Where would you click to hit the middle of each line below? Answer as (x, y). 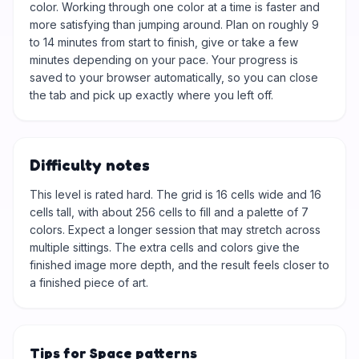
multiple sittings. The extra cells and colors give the (165, 247)
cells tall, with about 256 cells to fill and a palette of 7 (169, 212)
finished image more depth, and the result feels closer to (179, 265)
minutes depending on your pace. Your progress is (164, 60)
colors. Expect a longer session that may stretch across (175, 230)
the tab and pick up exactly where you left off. (151, 95)
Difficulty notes (90, 165)
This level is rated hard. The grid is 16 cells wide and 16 (175, 194)
